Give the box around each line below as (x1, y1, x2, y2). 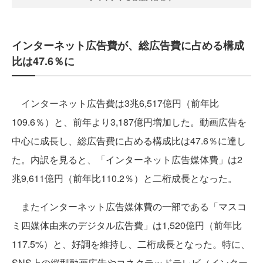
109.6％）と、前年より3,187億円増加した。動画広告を (12, 114, 247, 129)
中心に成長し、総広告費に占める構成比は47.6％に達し (12, 133, 246, 147)
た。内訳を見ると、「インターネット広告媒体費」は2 (12, 152, 242, 166)
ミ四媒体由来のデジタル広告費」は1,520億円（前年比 (12, 218, 242, 232)
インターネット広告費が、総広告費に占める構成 (12, 37, 244, 53)
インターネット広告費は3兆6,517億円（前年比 (12, 96, 219, 110)
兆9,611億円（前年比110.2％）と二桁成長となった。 (12, 171, 237, 185)
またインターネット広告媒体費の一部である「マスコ (12, 199, 247, 213)
